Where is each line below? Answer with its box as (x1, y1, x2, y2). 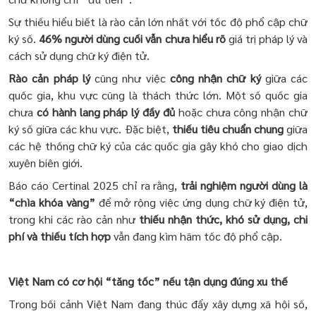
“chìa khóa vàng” (8, 194, 95, 209)
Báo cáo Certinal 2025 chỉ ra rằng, (8, 177, 181, 193)
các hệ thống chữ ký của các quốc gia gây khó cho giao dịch (8, 138, 308, 153)
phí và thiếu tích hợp (8, 228, 111, 243)
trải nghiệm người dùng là (181, 177, 308, 193)
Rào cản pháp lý (8, 70, 90, 85)
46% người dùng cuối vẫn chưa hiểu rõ (39, 30, 226, 46)
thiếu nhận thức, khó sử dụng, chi (139, 211, 308, 226)
